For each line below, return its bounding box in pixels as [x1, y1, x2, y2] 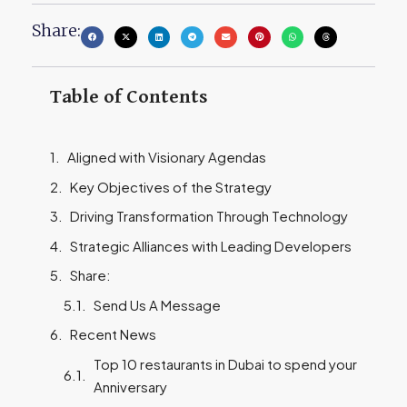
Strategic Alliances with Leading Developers [70, 236, 352, 254]
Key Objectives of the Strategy [70, 177, 272, 195]
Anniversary [94, 377, 167, 395]
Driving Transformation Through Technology [70, 207, 348, 225]
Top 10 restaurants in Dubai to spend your [94, 354, 357, 372]
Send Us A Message [94, 295, 221, 313]
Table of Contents [50, 87, 208, 108]
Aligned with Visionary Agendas [67, 148, 266, 166]
